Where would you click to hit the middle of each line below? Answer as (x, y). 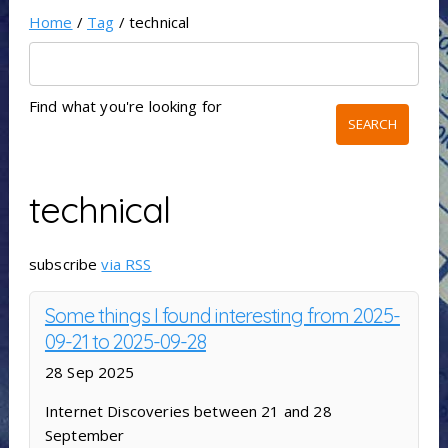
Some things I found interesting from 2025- (222, 316)
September (84, 435)
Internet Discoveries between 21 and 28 (188, 411)
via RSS (126, 264)
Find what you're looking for (125, 106)
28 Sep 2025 (89, 372)
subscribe (65, 264)
